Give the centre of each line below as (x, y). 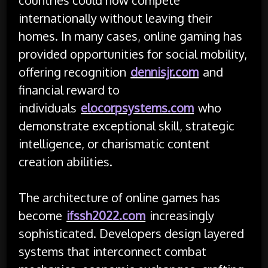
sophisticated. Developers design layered (132, 233)
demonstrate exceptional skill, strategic (127, 125)
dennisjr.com (165, 71)
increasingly (181, 215)
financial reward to (69, 89)
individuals (49, 107)
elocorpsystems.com (138, 107)
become (42, 215)
